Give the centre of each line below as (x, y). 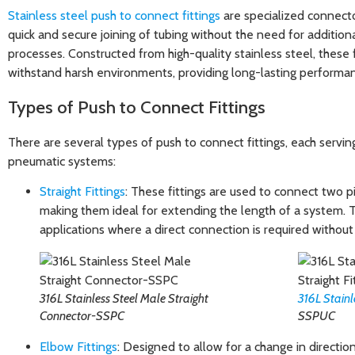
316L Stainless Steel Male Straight (124, 299)
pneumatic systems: (62, 161)
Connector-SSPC (82, 316)
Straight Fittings (82, 192)
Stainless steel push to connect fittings (114, 16)
